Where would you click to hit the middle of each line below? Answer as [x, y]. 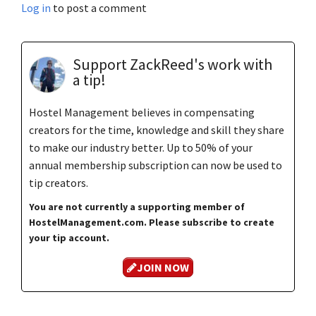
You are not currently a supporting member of [137, 206]
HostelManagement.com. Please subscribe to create [152, 222]
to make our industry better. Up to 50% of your [141, 147]
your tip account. [69, 237]
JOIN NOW [163, 268]
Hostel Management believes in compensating [142, 112]
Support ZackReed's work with [172, 64]
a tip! [89, 79]
